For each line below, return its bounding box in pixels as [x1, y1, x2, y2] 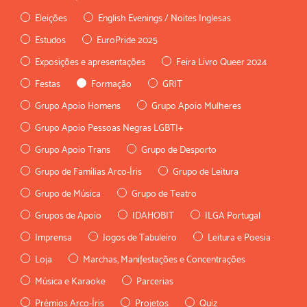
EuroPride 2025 [97, 34, 158, 46]
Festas [35, 78, 60, 90]
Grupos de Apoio [35, 210, 101, 221]
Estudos [35, 34, 66, 46]
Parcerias [136, 275, 173, 287]
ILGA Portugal [205, 210, 260, 221]
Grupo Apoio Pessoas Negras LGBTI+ [35, 122, 184, 134]
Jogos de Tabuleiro [103, 232, 177, 243]
